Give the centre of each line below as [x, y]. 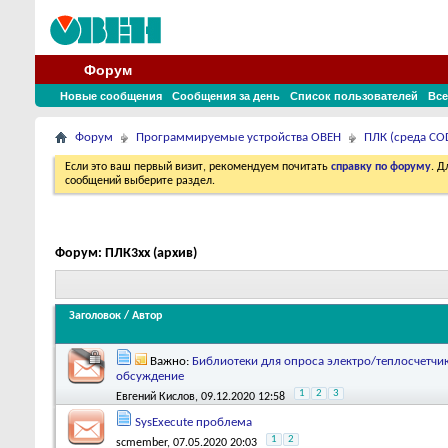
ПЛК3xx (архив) [151, 253]
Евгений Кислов [155, 396]
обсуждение [150, 376]
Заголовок [95, 315]
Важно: [171, 361]
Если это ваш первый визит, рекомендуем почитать [198, 167]
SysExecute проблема [193, 422]
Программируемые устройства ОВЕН [238, 137]
